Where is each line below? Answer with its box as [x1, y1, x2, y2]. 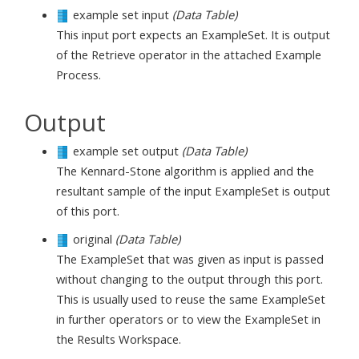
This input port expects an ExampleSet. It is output [56, 26, 330, 42]
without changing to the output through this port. [56, 271, 323, 287]
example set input [73, 6, 169, 22]
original [73, 231, 112, 247]
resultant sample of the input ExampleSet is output [56, 183, 330, 199]
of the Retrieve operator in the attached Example [56, 46, 321, 63]
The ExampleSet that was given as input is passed [56, 251, 324, 267]
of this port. [56, 203, 119, 219]
